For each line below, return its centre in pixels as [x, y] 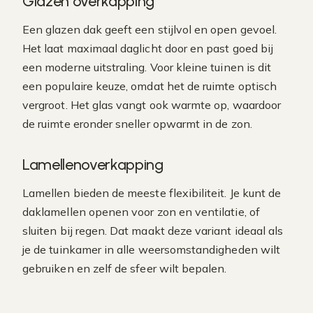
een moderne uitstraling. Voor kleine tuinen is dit [147, 67]
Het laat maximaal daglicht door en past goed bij [148, 48]
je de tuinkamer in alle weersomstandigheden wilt [152, 249]
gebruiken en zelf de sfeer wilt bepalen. [125, 268]
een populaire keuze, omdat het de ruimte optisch [150, 86]
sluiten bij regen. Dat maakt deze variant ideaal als [153, 231]
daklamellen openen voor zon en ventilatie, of [141, 212]
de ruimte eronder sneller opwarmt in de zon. [137, 124]
